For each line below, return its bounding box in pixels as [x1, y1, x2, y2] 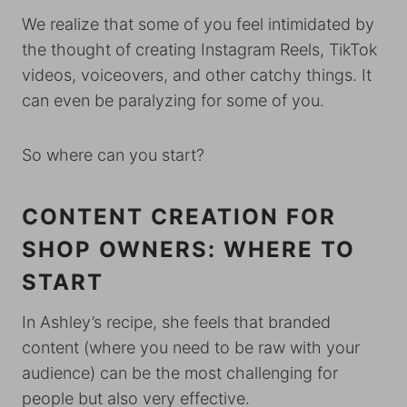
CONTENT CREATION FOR [22, 203, 336, 231]
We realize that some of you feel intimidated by [22, 15, 374, 35]
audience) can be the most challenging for [22, 363, 338, 383]
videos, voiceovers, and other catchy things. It [22, 65, 372, 85]
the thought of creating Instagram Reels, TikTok [22, 40, 377, 60]
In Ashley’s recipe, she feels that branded [22, 313, 331, 333]
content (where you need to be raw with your [22, 338, 360, 358]
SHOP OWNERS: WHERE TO [22, 236, 355, 263]
